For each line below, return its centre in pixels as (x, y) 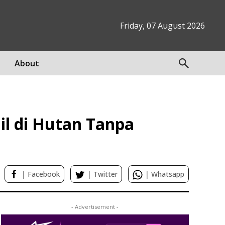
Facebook (44, 174)
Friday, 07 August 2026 (162, 25)
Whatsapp (168, 174)
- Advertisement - (95, 207)
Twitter (105, 174)
